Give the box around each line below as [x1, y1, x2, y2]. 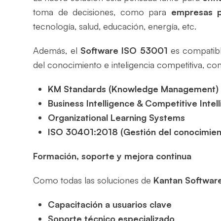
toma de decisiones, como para [33, 6, 171, 17]
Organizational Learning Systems [48, 111, 185, 123]
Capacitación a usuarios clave [48, 198, 172, 210]
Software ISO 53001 [80, 44, 168, 56]
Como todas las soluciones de [33, 174, 154, 185]
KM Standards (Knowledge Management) [48, 83, 219, 94]
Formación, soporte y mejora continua [33, 150, 192, 161]
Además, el [33, 44, 80, 56]
